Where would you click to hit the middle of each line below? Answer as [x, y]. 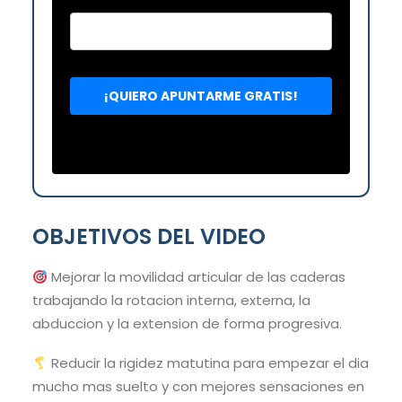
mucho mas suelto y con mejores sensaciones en [198, 387]
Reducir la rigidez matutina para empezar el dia [209, 363]
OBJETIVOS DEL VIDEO [149, 237]
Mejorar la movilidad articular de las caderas [197, 277]
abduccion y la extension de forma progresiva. [187, 324]
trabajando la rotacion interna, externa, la [171, 301]
